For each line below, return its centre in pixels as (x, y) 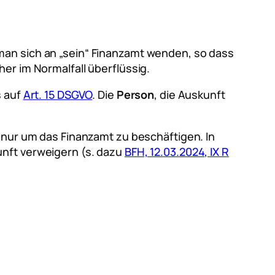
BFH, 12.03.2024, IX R (176, 151)
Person (135, 94)
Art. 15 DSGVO (58, 94)
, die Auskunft (190, 94)
